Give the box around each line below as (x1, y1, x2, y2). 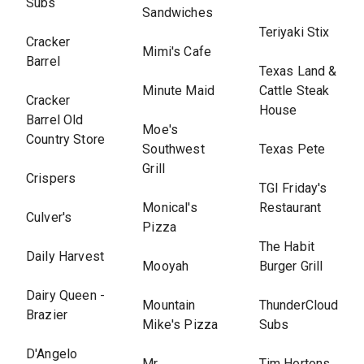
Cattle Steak (258, 83, 330, 98)
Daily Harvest (26, 249, 104, 264)
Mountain (142, 297, 196, 313)
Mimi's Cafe (142, 44, 211, 59)
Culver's (26, 210, 72, 225)
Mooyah (142, 258, 189, 274)
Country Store (26, 132, 105, 147)
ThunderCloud (258, 297, 339, 313)
